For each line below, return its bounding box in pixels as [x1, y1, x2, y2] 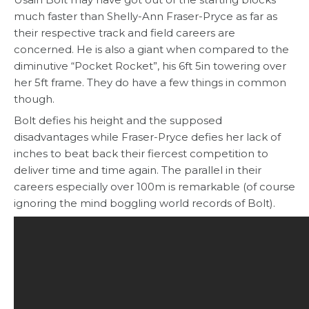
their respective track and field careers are [14, 26, 235, 40]
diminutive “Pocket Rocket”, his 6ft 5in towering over [14, 59, 286, 73]
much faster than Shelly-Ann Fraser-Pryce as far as [14, 10, 277, 23]
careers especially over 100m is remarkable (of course [14, 180, 295, 194]
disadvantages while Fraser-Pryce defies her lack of [14, 130, 281, 144]
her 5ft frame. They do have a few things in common [14, 76, 286, 90]
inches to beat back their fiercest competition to [14, 147, 268, 161]
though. [14, 92, 54, 106]
